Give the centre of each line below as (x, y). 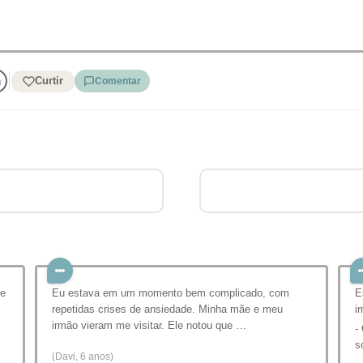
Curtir (49, 81)
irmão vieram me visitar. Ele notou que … (149, 325)
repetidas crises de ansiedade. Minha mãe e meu (167, 309)
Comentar (117, 81)
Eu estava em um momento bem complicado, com (171, 293)
